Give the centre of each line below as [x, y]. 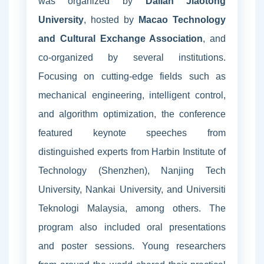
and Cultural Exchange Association [121, 38]
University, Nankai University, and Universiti [132, 189]
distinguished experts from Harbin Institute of [132, 151]
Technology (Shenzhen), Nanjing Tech [132, 170]
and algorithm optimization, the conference [132, 114]
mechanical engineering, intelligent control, [132, 95]
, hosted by [111, 19]
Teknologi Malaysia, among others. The [132, 208]
